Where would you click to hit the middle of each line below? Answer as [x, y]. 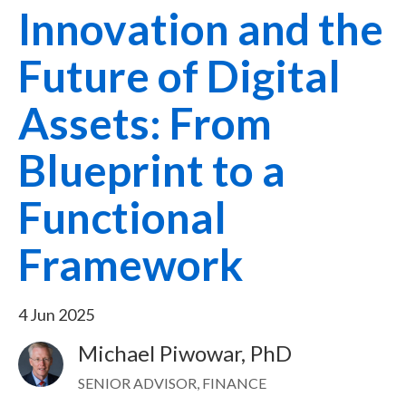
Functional [122, 217]
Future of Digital [179, 76]
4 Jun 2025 [56, 314]
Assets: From [145, 123]
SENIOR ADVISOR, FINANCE [172, 383]
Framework [130, 264]
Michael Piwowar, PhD [185, 353]
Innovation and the [201, 29]
